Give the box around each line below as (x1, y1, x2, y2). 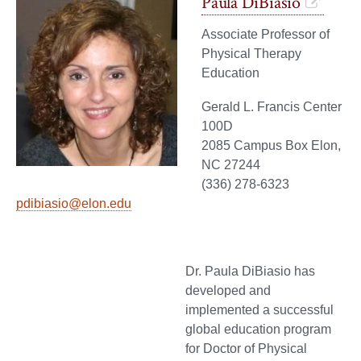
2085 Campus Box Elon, (201, 139, 341, 153)
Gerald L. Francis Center (201, 100, 342, 114)
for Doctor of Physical (185, 342, 307, 356)
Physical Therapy (201, 47, 301, 61)
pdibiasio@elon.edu (16, 197, 131, 211)
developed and (185, 284, 271, 298)
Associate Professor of (201, 27, 330, 42)
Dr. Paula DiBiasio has (185, 264, 315, 279)
